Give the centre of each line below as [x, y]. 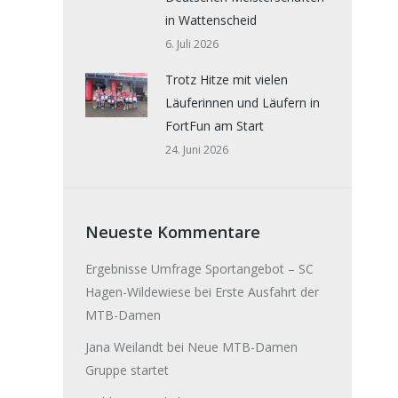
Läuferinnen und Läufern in [243, 103]
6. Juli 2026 [192, 44]
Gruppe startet [127, 370]
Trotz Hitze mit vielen [227, 80]
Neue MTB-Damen [243, 347]
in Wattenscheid [211, 20]
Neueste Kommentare [173, 232]
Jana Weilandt [124, 347]
